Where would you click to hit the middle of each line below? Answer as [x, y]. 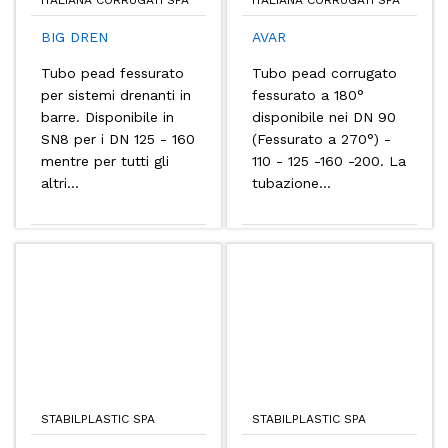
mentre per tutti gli [105, 161]
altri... [60, 183]
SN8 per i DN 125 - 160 [118, 139]
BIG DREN [74, 36]
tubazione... [291, 183]
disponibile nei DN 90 [324, 117]
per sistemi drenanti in [116, 95]
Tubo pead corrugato [324, 73]
